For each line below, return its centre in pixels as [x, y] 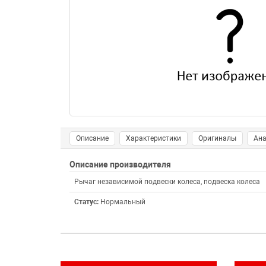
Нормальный [123, 202]
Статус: [87, 202]
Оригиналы [217, 138]
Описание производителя [120, 164]
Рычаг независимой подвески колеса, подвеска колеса [167, 182]
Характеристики [153, 138]
